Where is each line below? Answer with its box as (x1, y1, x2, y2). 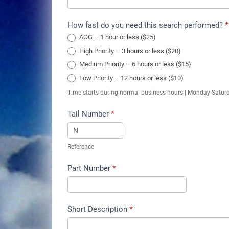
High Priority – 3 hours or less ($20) (78, 47, 181, 55)
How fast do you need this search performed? (67, 20, 225, 30)
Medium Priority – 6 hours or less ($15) (78, 60, 191, 68)
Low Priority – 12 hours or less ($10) (78, 74, 184, 82)
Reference (67, 143, 94, 151)
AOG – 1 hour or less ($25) (78, 33, 156, 41)
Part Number (67, 164, 112, 173)
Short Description (67, 204, 129, 214)
